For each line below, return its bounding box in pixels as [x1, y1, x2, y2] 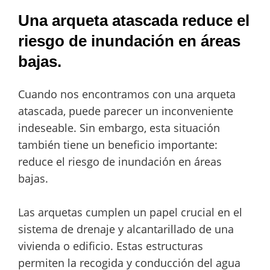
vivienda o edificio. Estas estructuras [18, 239, 203, 254]
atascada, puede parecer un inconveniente [18, 104, 233, 119]
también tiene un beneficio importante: [18, 137, 218, 152]
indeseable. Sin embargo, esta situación [18, 121, 220, 136]
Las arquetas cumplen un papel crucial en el [18, 205, 242, 220]
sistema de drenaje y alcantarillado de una [18, 222, 234, 237]
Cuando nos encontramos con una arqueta [18, 87, 236, 102]
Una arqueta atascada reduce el [18, 11, 250, 30]
